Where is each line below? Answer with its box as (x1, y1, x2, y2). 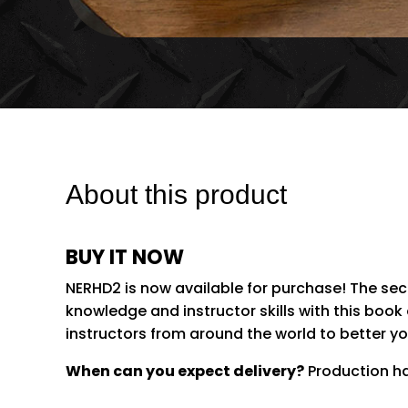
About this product (66, 179, 287, 210)
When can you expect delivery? (66, 361, 304, 382)
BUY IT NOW (66, 243, 184, 272)
